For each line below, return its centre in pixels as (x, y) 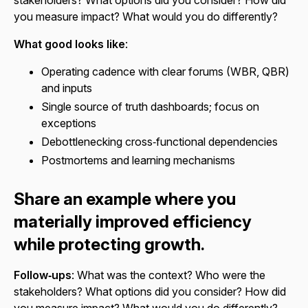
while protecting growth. (109, 245)
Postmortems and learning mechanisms (138, 161)
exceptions (69, 123)
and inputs (67, 88)
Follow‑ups (43, 275)
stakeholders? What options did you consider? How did (150, 292)
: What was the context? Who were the (168, 275)
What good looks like (69, 44)
